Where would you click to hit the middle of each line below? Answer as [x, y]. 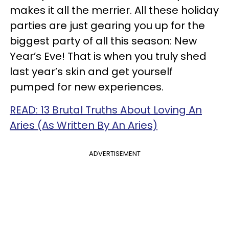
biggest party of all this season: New [103, 41]
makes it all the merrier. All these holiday [114, 10]
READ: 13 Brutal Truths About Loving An [106, 110]
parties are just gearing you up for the [107, 25]
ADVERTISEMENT [114, 153]
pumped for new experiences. [87, 87]
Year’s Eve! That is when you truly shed [108, 56]
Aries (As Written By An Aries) [84, 125]
